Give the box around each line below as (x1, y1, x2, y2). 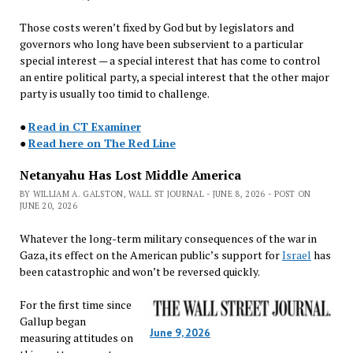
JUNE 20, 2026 (19, 199, 77, 211)
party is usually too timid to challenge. (19, 85, 210, 101)
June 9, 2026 (150, 325, 211, 340)
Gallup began (19, 313, 86, 329)
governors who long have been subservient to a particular (19, 35, 303, 51)
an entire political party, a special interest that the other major (19, 69, 329, 84)
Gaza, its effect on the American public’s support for (19, 247, 282, 262)
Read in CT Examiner (28, 118, 141, 134)
